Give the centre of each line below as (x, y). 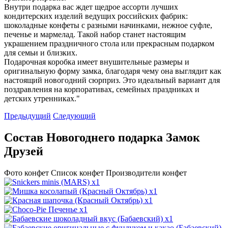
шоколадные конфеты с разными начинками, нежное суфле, (108, 25)
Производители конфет (146, 173)
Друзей (24, 151)
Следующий (74, 116)
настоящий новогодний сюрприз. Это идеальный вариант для (112, 80)
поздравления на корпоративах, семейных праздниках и (102, 90)
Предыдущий (27, 116)
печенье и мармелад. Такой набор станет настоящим (95, 35)
